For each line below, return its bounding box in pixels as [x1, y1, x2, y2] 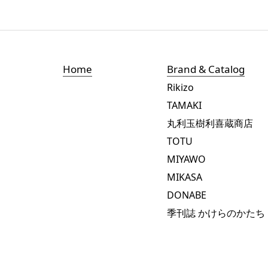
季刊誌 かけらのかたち [166, 206, 265, 220]
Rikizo [166, 81, 194, 94]
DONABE [166, 188, 206, 202]
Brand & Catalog [166, 62, 245, 76]
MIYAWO [166, 153, 206, 166]
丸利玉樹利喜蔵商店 [166, 117, 253, 130]
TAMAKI [166, 99, 202, 112]
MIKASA [166, 170, 202, 184]
